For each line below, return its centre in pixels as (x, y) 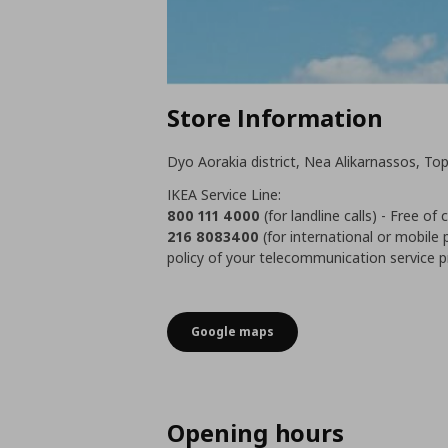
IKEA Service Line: (224, 194)
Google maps (233, 332)
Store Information (275, 117)
